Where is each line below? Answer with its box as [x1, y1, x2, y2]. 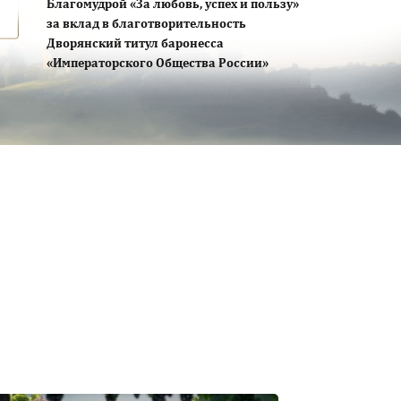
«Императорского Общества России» [47, 57, 269, 71]
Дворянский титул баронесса [47, 38, 224, 51]
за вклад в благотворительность [47, 18, 246, 31]
